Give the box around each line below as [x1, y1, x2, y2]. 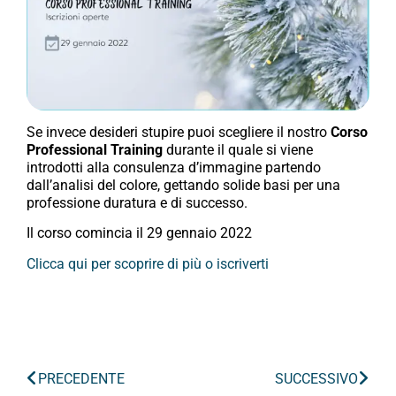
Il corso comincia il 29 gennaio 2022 [27, 225, 252, 242]
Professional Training [27, 141, 166, 158]
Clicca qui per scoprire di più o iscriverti [27, 255, 269, 272]
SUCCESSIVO [275, 369, 358, 387]
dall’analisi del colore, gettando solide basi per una [27, 176, 340, 194]
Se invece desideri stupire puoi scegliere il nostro [27, 123, 331, 141]
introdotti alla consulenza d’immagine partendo [27, 158, 321, 176]
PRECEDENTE [38, 369, 125, 387]
